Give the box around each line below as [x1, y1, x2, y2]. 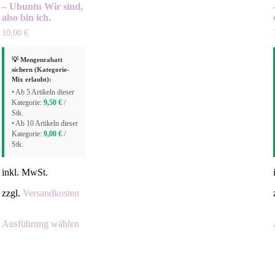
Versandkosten [22, 188, 79, 199]
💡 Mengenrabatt [11, 56, 63, 64]
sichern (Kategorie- [11, 66, 69, 74]
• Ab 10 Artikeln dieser [11, 120, 78, 128]
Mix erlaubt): [11, 76, 52, 83]
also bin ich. [1, 12, 51, 23]
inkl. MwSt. [1, 167, 48, 178]
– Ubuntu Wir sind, [1, 1, 83, 12]
